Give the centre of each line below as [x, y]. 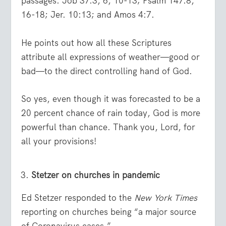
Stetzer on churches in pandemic [95, 175]
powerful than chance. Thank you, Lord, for [108, 127]
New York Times [166, 197]
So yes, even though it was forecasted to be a [111, 99]
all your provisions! [59, 141]
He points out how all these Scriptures [97, 43]
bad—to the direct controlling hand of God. [107, 71]
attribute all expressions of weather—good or [111, 57]
